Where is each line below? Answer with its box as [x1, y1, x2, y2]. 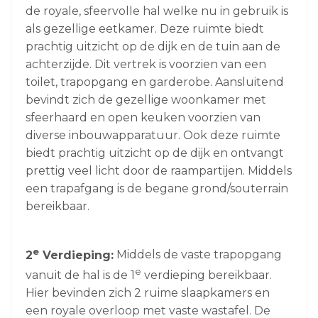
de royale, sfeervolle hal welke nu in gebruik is [26, 4, 288, 18]
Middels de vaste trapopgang [114, 248, 282, 262]
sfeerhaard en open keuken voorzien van [26, 111, 261, 125]
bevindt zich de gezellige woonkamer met [26, 93, 266, 107]
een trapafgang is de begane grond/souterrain [26, 182, 288, 196]
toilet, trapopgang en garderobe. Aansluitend [26, 75, 284, 89]
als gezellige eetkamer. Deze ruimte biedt [26, 22, 264, 36]
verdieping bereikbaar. [141, 268, 272, 282]
